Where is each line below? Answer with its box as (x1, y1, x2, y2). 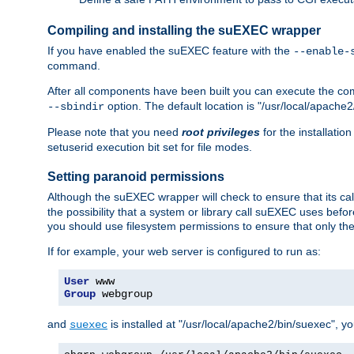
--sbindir (47, 100, 104, 113)
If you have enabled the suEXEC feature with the (47, 43, 293, 57)
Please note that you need (47, 125, 182, 138)
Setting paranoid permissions (47, 170, 224, 184)
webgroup (96, 287, 153, 300)
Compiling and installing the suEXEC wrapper (47, 24, 321, 38)
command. (47, 58, 100, 72)
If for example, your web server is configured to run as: (47, 244, 321, 258)
